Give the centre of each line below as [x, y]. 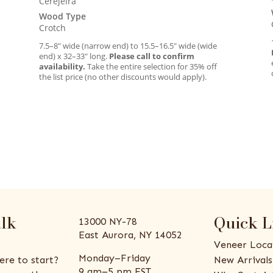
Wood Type [63, 16]
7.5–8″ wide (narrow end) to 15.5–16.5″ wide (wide [128, 46]
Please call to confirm [152, 56]
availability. [62, 67]
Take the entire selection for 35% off [151, 67]
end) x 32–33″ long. [74, 56]
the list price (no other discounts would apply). [123, 77]
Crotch [53, 28]
